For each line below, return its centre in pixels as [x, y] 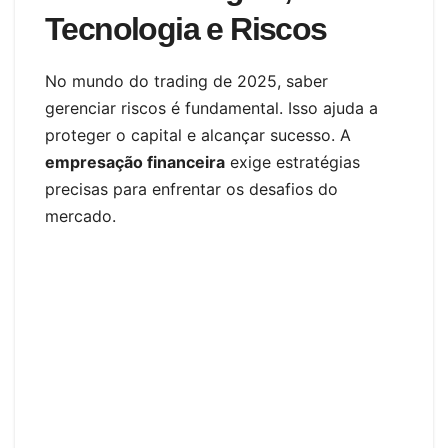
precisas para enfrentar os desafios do [191, 189]
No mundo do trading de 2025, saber [186, 81]
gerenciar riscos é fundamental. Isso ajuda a [211, 108]
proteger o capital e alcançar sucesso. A [198, 135]
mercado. [80, 216]
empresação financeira [135, 162]
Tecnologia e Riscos [186, 29]
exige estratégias [292, 162]
